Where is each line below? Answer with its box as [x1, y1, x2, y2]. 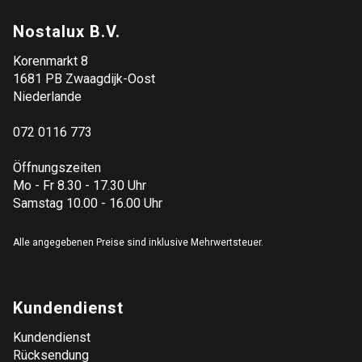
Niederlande [13, 89, 82, 104]
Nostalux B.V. [13, 22, 120, 41]
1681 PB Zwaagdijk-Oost [13, 71, 155, 86]
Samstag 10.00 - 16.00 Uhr [13, 196, 162, 211]
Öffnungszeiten [13, 160, 101, 175]
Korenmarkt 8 [13, 53, 88, 69]
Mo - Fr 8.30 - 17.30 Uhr [13, 178, 146, 193]
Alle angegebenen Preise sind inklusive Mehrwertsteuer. [13, 237, 263, 248]
